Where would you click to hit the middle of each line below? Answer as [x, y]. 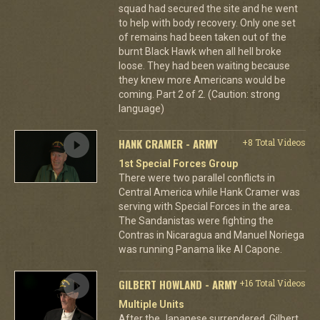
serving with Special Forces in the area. [205, 206]
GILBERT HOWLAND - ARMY [177, 284]
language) [141, 108]
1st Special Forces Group [178, 163]
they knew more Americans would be [202, 80]
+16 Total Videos [272, 282]
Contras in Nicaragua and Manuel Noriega [211, 235]
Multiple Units [151, 304]
